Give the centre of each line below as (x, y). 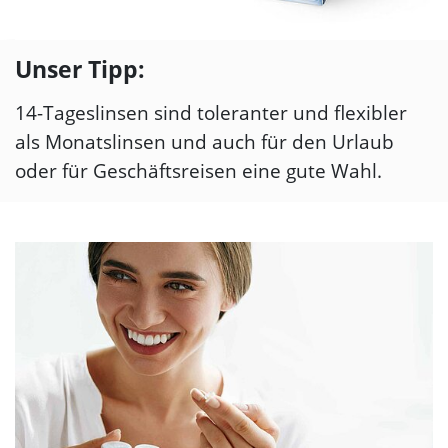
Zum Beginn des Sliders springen (127, 50)
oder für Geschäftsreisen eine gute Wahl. (198, 171)
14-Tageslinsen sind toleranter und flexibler (211, 113)
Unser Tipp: (80, 69)
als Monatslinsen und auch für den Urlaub (204, 142)
